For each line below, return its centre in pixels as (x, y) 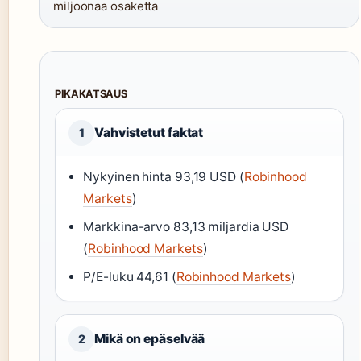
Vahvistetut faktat (149, 133)
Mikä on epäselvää (150, 339)
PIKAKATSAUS (91, 94)
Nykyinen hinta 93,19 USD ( (164, 177)
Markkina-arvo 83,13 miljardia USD (186, 227)
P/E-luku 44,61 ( (130, 277)
